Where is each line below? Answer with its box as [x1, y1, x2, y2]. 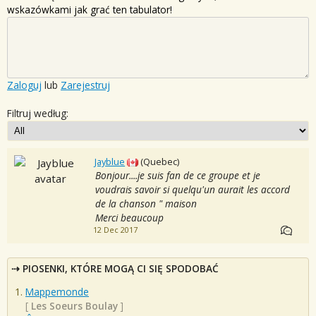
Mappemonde [25, 285, 89, 299]
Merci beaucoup [95, 210, 164, 224]
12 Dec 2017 [92, 224, 138, 235]
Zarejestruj [61, 78, 110, 92]
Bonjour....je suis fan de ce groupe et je [95, 168, 260, 182]
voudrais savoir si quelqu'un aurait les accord [95, 182, 290, 196]
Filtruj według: [7, 106, 68, 120]
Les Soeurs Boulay [31, 299, 118, 313]
